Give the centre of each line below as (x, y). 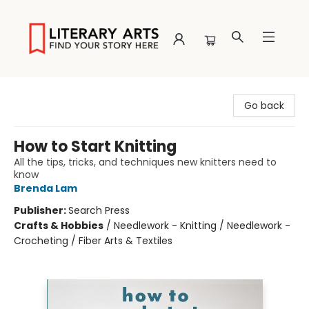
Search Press (99, 210)
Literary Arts (39, 90)
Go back (264, 106)
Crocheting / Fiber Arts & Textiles (93, 241)
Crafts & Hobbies (59, 226)
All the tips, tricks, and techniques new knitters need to (145, 162)
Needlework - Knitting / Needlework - (202, 226)
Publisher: (41, 210)
